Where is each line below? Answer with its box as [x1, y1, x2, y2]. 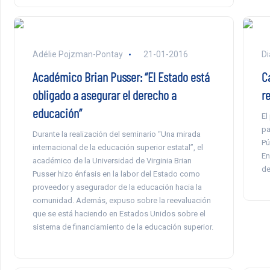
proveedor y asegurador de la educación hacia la [32, 183, 202, 192]
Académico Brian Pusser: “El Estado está [32, 69, 210, 85]
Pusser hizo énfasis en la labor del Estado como [32, 169, 200, 179]
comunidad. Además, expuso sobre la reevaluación [32, 196, 211, 206]
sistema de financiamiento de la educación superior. [32, 222, 213, 232]
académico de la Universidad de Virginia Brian [32, 156, 192, 166]
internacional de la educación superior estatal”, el [32, 143, 203, 152]
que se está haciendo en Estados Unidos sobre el [32, 209, 206, 219]
